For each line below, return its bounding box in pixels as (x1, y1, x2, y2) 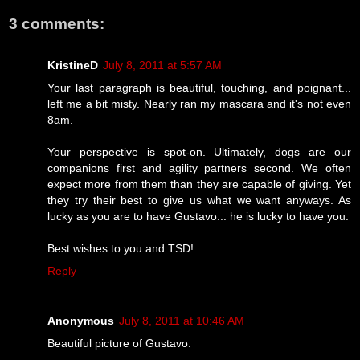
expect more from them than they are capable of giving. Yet (47, 178, 351, 190)
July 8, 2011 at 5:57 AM (103, 59, 222, 72)
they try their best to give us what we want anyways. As (47, 194, 351, 207)
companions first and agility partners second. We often (47, 162, 351, 174)
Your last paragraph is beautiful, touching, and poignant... (47, 81, 351, 94)
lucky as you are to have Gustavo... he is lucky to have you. (47, 210, 349, 223)
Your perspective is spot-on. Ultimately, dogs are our (47, 145, 351, 158)
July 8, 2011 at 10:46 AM (119, 313, 244, 327)
